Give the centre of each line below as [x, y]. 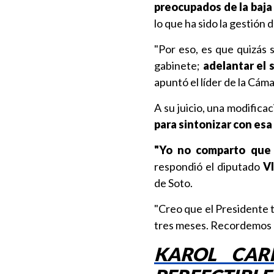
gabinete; [177, 65]
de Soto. [174, 183]
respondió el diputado [209, 166]
